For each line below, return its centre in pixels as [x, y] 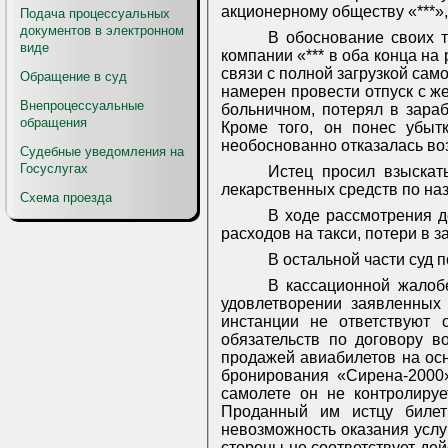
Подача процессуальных [95, 13]
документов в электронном [102, 30]
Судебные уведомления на [102, 151]
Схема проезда [66, 197]
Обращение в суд [73, 76]
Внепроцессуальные [82, 105]
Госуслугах [54, 168]
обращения [53, 122]
